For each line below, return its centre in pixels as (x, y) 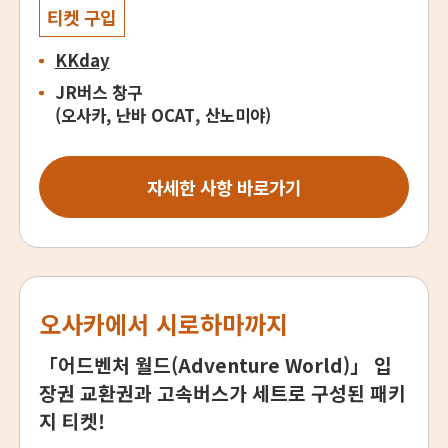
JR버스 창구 (98, 92)
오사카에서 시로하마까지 (164, 324)
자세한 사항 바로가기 (224, 186)
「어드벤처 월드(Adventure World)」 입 (216, 364)
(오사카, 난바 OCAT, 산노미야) (162, 115)
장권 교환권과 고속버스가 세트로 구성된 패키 (223, 392)
